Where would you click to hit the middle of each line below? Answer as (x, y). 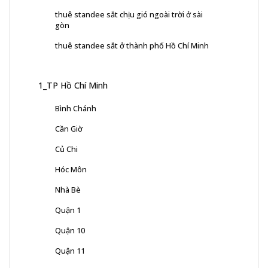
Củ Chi (66, 149)
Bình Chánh (76, 109)
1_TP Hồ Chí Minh (73, 86)
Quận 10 (70, 231)
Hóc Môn (71, 170)
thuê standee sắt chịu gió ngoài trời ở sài (129, 15)
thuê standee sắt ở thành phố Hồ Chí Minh (132, 46)
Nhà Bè (68, 190)
